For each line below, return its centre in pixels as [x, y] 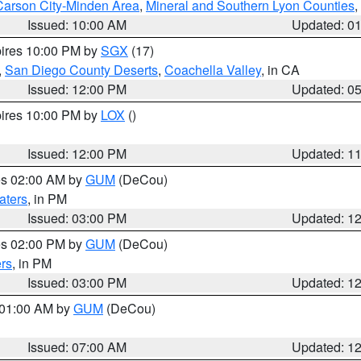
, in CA [280, 70]
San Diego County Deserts [81, 70]
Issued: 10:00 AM [77, 25]
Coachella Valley [213, 70]
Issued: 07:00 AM [77, 347]
